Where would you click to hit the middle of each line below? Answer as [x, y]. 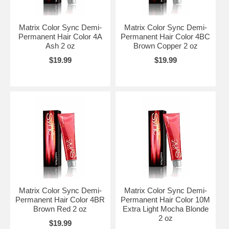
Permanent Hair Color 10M [166, 200]
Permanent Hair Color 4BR [60, 200]
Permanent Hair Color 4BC [166, 37]
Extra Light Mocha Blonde [165, 209]
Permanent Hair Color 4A [60, 37]
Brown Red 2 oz [60, 209]
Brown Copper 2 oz [165, 46]
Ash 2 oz [60, 46]
